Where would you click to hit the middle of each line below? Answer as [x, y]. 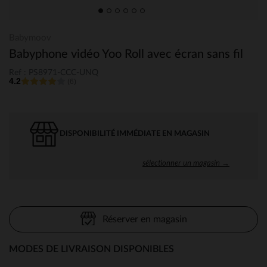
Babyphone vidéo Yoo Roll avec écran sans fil [126, 54]
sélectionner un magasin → [186, 162]
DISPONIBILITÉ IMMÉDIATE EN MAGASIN [135, 133]
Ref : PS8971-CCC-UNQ [54, 72]
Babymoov [30, 38]
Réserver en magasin [145, 219]
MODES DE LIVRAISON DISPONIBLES [91, 249]
